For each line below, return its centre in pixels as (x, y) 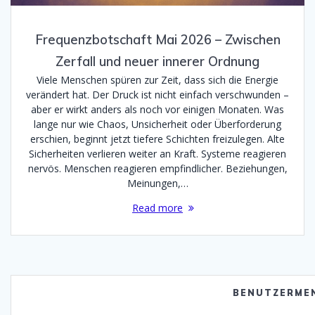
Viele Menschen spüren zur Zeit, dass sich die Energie (157, 80)
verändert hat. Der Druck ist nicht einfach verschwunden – (157, 95)
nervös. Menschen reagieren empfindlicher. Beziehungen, (157, 169)
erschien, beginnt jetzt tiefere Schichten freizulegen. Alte (157, 139)
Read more (157, 208)
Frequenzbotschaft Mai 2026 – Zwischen (157, 40)
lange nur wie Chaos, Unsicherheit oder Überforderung (157, 124)
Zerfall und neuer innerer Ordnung (157, 62)
